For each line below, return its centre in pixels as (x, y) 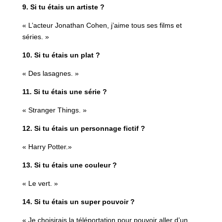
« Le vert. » (40, 183)
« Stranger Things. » (54, 110)
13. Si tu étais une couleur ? (69, 165)
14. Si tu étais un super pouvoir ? (78, 201)
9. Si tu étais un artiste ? (63, 7)
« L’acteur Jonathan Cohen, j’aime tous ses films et (102, 25)
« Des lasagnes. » (50, 73)
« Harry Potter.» (47, 146)
